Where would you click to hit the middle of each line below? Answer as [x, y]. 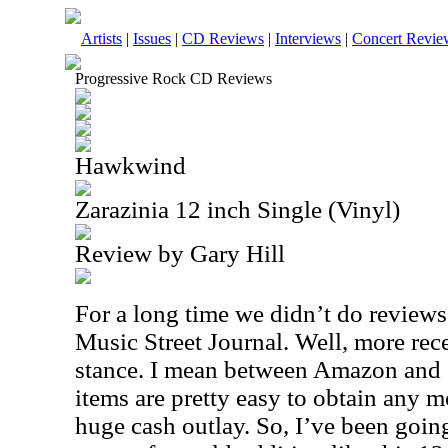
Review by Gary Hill [180, 253]
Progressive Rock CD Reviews [173, 78]
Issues [152, 38]
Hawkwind [130, 165]
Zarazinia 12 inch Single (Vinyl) [237, 209]
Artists [101, 38]
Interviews [308, 38]
